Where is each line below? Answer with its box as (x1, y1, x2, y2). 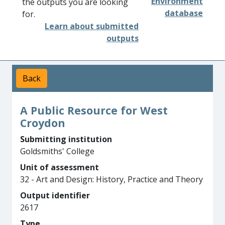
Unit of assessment (20, 162, 99, 173)
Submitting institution (20, 134, 112, 145)
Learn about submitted (45, 21, 139, 32)
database (165, 8, 203, 19)
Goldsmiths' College (20, 146, 94, 157)
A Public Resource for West (20, 103, 168, 118)
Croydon (20, 116, 65, 130)
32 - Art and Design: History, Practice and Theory (20, 174, 203, 185)
